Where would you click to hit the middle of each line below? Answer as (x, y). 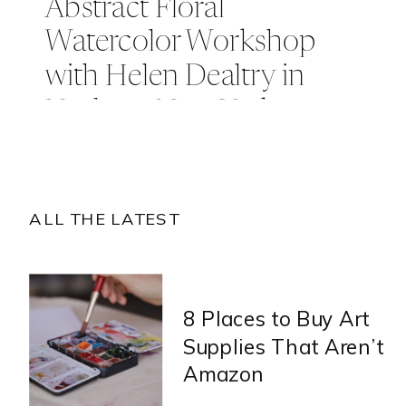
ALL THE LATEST (104, 218)
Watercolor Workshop (180, 42)
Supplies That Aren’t (283, 347)
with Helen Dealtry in (174, 77)
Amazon (223, 374)
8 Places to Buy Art (276, 319)
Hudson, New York (161, 111)
